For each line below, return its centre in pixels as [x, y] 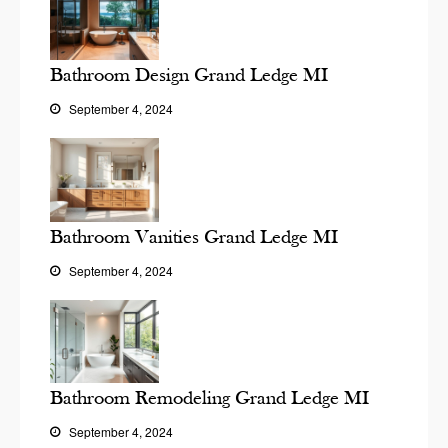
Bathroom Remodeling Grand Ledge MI [209, 398]
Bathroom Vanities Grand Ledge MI [194, 236]
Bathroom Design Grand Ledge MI [189, 74]
